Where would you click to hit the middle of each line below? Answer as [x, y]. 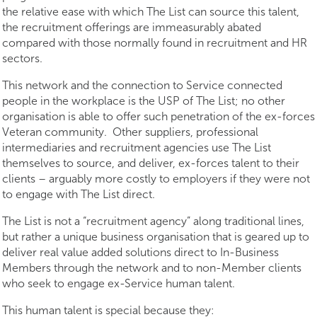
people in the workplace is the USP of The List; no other [144, 101]
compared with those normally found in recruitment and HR [155, 43]
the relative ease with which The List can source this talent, [151, 12]
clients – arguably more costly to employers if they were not [156, 179]
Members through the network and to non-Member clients [152, 268]
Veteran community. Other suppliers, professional [130, 132]
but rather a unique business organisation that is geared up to [156, 237]
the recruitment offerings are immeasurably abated [132, 27]
